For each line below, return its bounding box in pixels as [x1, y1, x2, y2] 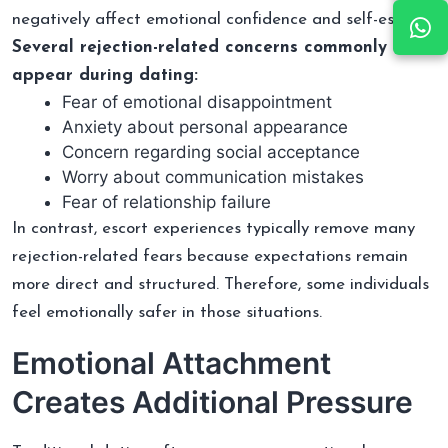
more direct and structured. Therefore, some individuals [12, 275, 429, 293]
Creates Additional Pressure [12, 383, 413, 420]
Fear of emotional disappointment [62, 91, 332, 112]
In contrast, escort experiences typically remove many [12, 219, 415, 237]
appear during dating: [12, 66, 198, 84]
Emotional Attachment [12, 344, 331, 381]
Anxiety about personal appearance [62, 116, 348, 137]
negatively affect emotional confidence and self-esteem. [12, 10, 436, 28]
